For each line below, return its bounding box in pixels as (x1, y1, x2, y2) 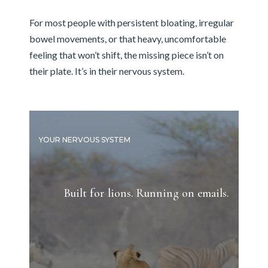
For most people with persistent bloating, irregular (29, 17, 234, 29)
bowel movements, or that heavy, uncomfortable (29, 33, 226, 45)
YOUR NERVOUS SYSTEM (38, 135, 130, 144)
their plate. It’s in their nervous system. (29, 65, 184, 77)
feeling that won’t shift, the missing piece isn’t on (29, 49, 224, 61)
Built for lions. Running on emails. (64, 185, 230, 200)
